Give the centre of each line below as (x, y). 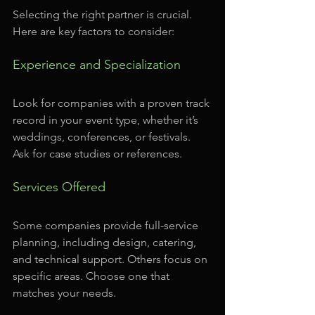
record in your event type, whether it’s (107, 120)
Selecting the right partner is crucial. (104, 14)
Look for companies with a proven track (112, 103)
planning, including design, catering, (106, 242)
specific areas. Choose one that (92, 276)
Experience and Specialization (97, 64)
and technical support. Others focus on (111, 259)
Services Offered (59, 187)
